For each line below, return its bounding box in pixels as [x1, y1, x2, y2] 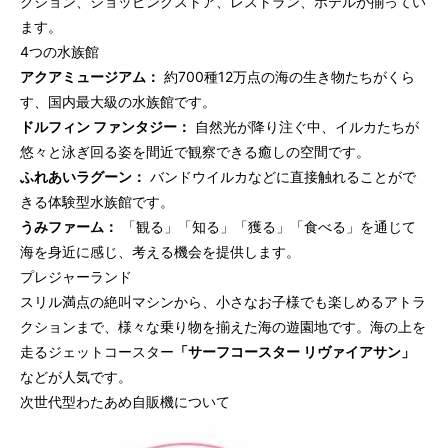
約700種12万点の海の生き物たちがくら [160, 68, 415, 86]
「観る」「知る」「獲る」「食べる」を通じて [118, 218, 416, 236]
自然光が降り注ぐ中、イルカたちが [191, 118, 419, 136]
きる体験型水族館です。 [20, 193, 174, 211]
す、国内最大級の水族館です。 [20, 93, 216, 111]
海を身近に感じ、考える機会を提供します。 [20, 243, 300, 261]
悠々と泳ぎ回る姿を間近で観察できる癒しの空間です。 [20, 143, 370, 161]
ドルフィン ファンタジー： [20, 118, 191, 136]
